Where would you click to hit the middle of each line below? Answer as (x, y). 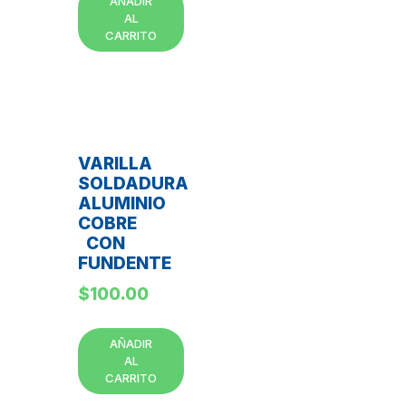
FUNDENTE (125, 263)
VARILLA (115, 163)
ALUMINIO (122, 203)
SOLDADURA (133, 183)
